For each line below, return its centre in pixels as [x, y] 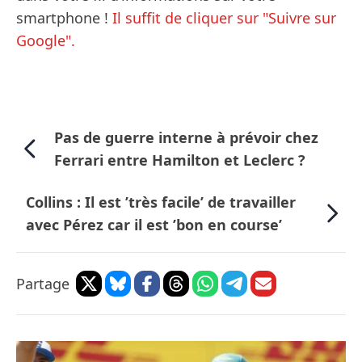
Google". [46, 41]
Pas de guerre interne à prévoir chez [186, 138]
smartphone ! [64, 18]
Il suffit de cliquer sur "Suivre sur [224, 18]
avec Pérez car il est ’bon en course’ [154, 225]
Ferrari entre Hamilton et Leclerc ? [179, 160]
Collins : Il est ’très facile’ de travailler [161, 202]
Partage [43, 284]
